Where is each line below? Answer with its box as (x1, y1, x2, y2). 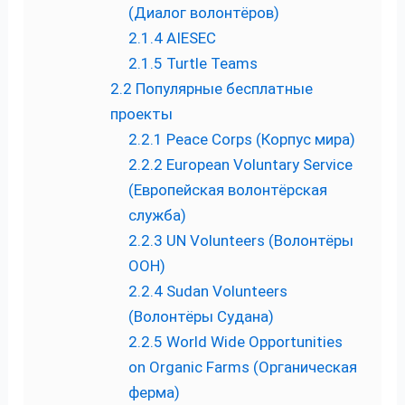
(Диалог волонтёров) (128, 3, 280, 22)
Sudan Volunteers (163, 281, 288, 300)
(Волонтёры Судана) (128, 306, 275, 325)
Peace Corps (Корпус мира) (163, 129, 356, 148)
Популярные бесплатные (132, 79, 314, 98)
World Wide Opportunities (163, 332, 344, 351)
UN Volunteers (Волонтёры (163, 231, 354, 250)
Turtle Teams (163, 53, 259, 72)
